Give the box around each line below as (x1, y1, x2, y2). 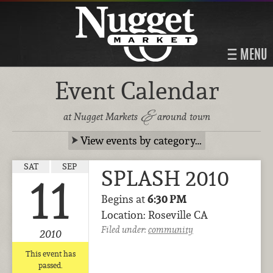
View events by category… (80, 133, 202, 147)
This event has (25, 249, 76, 260)
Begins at (101, 192, 147, 207)
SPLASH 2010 (101, 165, 229, 193)
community (148, 224, 193, 236)
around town (154, 110, 210, 123)
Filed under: (101, 224, 148, 236)
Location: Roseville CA (101, 208, 208, 222)
